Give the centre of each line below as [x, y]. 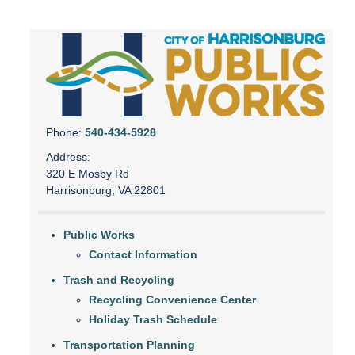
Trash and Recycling [119, 280]
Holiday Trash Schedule [153, 320]
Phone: [65, 133]
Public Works [99, 235]
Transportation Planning [129, 345]
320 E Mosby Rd [88, 174]
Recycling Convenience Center [172, 300]
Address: [68, 157]
